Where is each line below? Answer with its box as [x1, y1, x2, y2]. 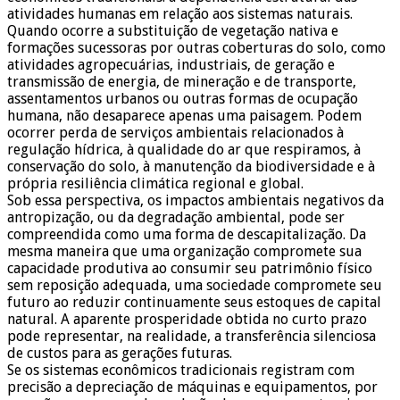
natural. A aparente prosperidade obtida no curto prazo [7, 311, 367, 329]
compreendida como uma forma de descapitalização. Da [7, 226, 366, 244]
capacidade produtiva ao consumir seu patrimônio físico [7, 260, 372, 278]
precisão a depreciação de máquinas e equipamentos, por [7, 379, 378, 396]
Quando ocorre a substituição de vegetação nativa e [7, 22, 338, 40]
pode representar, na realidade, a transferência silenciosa [7, 328, 376, 346]
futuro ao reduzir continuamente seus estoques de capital [7, 294, 381, 312]
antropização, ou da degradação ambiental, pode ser [7, 209, 345, 227]
